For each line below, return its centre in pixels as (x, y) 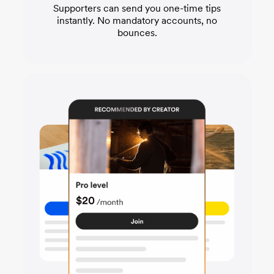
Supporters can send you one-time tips (137, 9)
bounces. (137, 33)
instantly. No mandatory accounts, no (137, 21)
